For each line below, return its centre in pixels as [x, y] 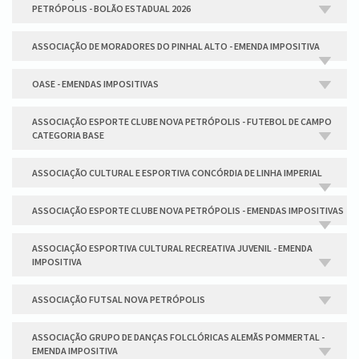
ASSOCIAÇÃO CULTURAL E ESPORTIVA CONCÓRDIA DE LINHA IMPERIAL [177, 173]
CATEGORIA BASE [68, 135]
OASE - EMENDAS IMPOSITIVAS [95, 84]
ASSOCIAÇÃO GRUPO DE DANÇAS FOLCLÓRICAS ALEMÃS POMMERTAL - [178, 337]
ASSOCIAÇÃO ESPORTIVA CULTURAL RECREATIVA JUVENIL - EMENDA [172, 248]
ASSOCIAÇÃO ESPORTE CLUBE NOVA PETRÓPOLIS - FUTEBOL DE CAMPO [182, 121]
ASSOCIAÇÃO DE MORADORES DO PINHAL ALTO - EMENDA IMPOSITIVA [176, 46]
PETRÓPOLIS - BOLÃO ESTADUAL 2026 [111, 8]
